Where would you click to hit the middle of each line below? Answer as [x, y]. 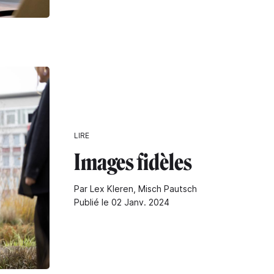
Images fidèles [133, 163]
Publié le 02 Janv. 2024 [122, 202]
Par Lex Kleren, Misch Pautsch [135, 189]
